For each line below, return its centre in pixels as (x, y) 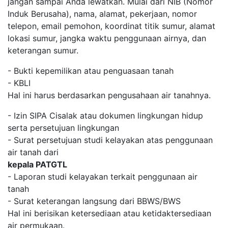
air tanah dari (33, 152)
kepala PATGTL (37, 164)
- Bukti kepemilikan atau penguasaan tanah (91, 71)
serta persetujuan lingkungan (63, 128)
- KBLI (19, 83)
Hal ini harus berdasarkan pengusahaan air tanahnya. (109, 95)
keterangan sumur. (43, 50)
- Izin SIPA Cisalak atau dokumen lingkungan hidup (105, 116)
